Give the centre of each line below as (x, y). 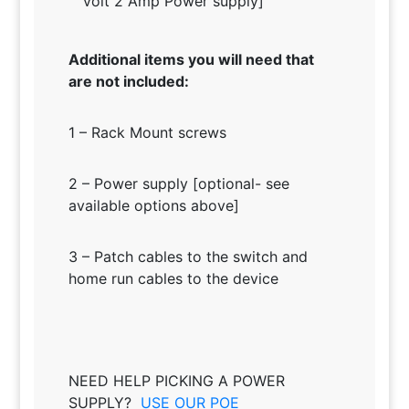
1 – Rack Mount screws (149, 133)
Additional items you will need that (191, 60)
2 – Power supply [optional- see (178, 184)
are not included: (128, 82)
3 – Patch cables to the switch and (188, 257)
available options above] (153, 206)
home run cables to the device (173, 279)
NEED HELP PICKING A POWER (176, 381)
